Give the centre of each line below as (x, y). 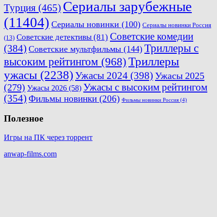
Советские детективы (54, 37)
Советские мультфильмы (75, 49)
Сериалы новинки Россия (177, 25)
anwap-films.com (30, 154)
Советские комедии (152, 36)
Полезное (23, 118)
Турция (20, 8)
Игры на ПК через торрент (48, 137)
